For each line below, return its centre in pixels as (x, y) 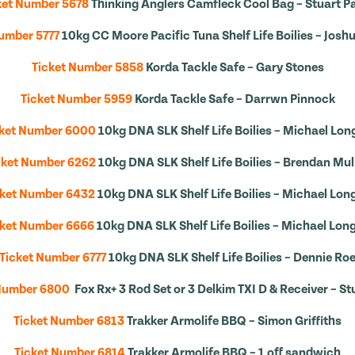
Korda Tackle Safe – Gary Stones (235, 67)
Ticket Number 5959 (76, 99)
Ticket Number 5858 (87, 67)
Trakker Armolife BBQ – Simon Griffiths (234, 321)
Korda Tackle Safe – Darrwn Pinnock (235, 99)
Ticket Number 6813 (69, 321)
